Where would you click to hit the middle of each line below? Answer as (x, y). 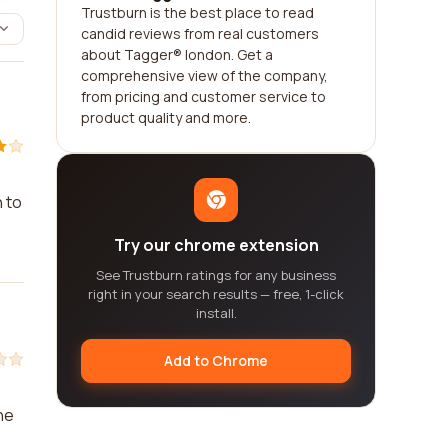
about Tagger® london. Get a (177, 54)
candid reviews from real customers (200, 33)
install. (216, 313)
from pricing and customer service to (203, 96)
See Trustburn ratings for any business (216, 275)
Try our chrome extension (216, 245)
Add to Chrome (216, 360)
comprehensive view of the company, (204, 75)
